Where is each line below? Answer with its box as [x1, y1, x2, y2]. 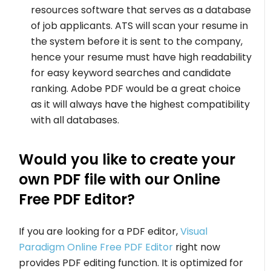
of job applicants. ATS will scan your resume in [31, 18, 249, 33]
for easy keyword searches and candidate [31, 65, 232, 80]
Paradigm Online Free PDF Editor [19, 240, 174, 254]
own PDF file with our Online [19, 169, 221, 189]
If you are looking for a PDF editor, [19, 224, 178, 238]
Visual [178, 224, 208, 238]
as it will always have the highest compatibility [31, 97, 250, 111]
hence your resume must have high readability [31, 50, 252, 64]
